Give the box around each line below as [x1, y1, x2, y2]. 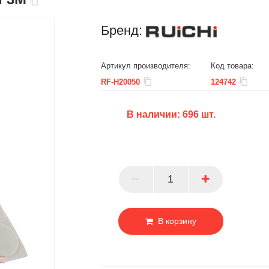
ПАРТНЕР [34, 167, 70, 175]
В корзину [158, 216, 197, 226]
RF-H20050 [101, 77, 140, 86]
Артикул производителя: [101, 61, 190, 70]
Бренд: [101, 23, 142, 38]
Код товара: [211, 61, 254, 70]
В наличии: [126, 109, 183, 119]
